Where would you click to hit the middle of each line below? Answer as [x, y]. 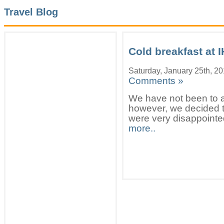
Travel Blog [31, 12]
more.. [142, 128]
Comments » [156, 80]
